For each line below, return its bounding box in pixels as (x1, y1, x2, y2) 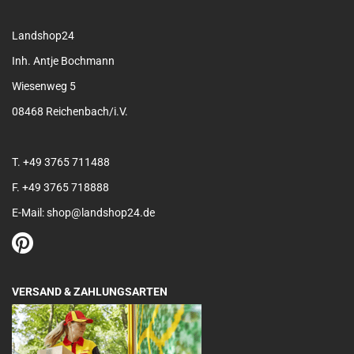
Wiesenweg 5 (12, 80, 76, 92)
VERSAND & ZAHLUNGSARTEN (12, 285, 168, 298)
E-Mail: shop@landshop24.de (12, 206, 155, 219)
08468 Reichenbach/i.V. (12, 105, 128, 118)
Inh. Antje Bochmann (12, 55, 115, 67)
